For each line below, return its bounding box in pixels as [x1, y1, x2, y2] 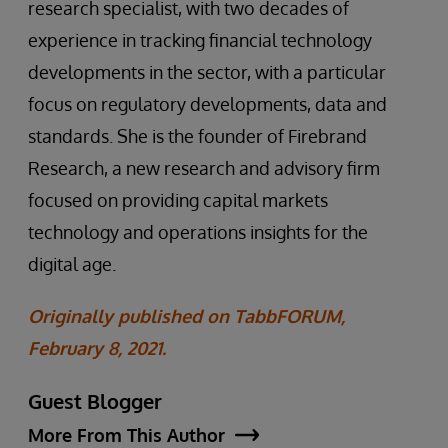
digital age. [28, 252, 116, 275]
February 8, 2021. [28, 336, 166, 359]
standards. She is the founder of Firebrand [28, 124, 367, 147]
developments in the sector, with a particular [28, 60, 386, 83]
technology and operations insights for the [28, 220, 368, 243]
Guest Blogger [28, 387, 162, 414]
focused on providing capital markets [28, 188, 328, 211]
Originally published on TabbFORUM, [28, 304, 345, 327]
